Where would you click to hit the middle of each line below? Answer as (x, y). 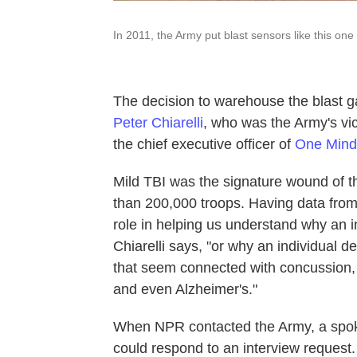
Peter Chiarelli (158, 122)
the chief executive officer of (204, 144)
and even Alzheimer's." (185, 289)
